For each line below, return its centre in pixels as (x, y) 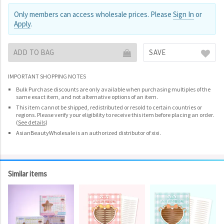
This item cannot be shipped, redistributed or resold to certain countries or (109, 107)
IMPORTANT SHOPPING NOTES (47, 76)
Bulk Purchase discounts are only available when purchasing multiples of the (113, 89)
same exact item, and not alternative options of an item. (87, 97)
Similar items (27, 174)
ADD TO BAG (34, 52)
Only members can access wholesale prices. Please (93, 14)
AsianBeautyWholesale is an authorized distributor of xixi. (88, 133)
